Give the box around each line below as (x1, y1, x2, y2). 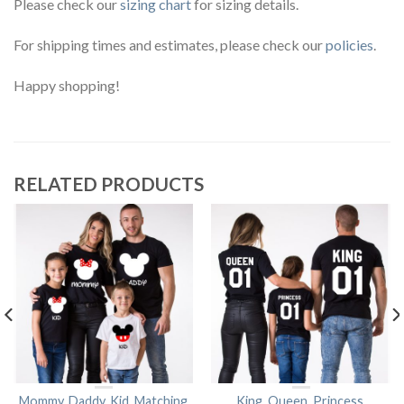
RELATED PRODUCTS (14, 171, 204, 195)
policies (326, 35, 373, 53)
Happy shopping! (14, 76, 120, 94)
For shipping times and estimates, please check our (14, 35, 326, 53)
